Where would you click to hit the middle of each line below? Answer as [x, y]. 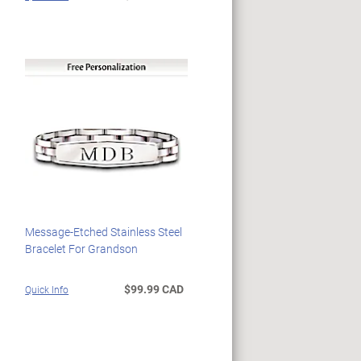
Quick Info [47, 290]
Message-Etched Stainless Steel [104, 232]
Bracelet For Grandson [82, 249]
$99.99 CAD [154, 289]
